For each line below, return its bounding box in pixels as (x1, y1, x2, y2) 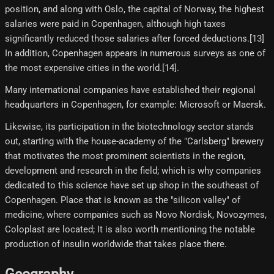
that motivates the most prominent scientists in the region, (5, 150, 245, 162)
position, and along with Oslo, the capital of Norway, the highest (5, 4, 264, 15)
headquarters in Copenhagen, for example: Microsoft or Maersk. (5, 99, 266, 111)
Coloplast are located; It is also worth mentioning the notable (5, 224, 255, 235)
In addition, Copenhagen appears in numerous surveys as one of (5, 48, 265, 59)
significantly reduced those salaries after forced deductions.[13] (5, 33, 264, 45)
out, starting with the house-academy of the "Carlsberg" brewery (5, 136, 264, 147)
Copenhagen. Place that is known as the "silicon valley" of (5, 194, 240, 206)
